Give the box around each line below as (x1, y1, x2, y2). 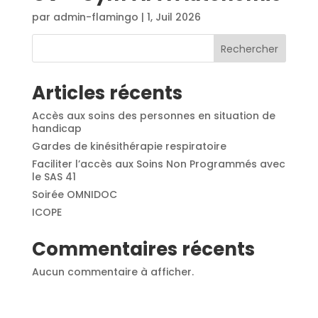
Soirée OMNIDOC (31, 187, 123, 202)
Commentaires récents (31, 236, 255, 262)
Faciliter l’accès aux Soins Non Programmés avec (31, 156, 285, 171)
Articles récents (31, 79, 182, 106)
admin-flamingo (53, 9, 138, 24)
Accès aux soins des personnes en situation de (31, 108, 275, 123)
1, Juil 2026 (146, 9, 201, 24)
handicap (31, 121, 82, 136)
